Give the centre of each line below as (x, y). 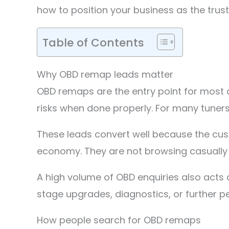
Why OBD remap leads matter (105, 74)
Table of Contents (93, 42)
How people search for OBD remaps (119, 220)
